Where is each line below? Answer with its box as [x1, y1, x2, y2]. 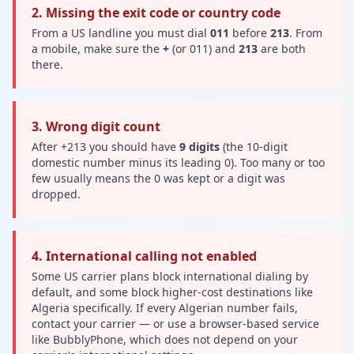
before [229, 24, 270, 40]
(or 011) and [169, 40, 239, 56]
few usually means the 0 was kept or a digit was [32, 170, 285, 186]
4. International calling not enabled [32, 247, 257, 265]
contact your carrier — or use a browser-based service [32, 315, 319, 331]
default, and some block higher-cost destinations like [32, 284, 313, 299]
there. [32, 56, 63, 72]
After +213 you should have [32, 138, 179, 154]
